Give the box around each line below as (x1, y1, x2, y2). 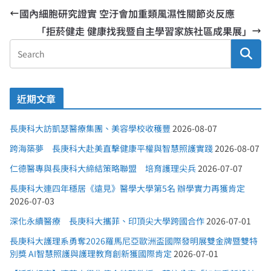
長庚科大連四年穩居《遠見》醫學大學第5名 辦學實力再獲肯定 (10, 182, 245, 195)
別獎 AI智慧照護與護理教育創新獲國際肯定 (10, 247, 172, 260)
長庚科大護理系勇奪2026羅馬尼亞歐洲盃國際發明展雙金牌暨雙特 (10, 235, 258, 247)
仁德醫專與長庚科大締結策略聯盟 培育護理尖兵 (10, 162, 196, 175)
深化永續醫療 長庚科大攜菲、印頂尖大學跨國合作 (10, 215, 204, 227)
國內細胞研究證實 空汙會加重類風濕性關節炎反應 (19, 6, 235, 21)
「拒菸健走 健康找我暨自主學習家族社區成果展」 (36, 24, 252, 39)
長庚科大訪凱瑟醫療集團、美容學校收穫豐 (10, 122, 171, 135)
